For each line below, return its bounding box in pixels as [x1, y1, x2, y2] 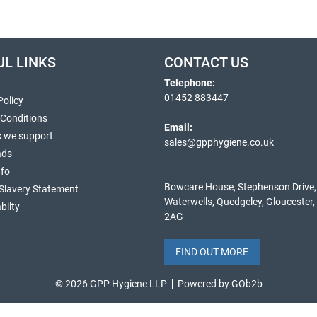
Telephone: [164, 77, 215, 88]
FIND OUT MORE [175, 246, 248, 258]
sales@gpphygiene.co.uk [164, 137, 274, 148]
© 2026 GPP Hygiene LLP [54, 278, 167, 289]
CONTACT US [164, 54, 248, 71]
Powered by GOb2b [177, 278, 263, 289]
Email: [164, 122, 192, 133]
